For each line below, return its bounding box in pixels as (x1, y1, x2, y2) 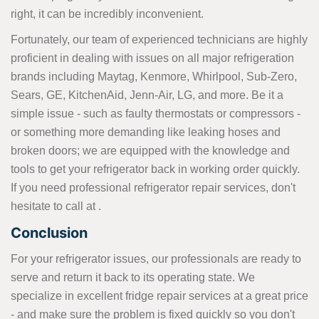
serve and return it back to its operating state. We (11, 271, 255, 284)
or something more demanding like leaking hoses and (11, 126, 281, 139)
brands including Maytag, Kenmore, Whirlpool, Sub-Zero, (11, 70, 297, 83)
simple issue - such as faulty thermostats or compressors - (11, 108, 300, 120)
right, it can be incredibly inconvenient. (11, 8, 204, 21)
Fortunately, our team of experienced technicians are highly (11, 33, 308, 46)
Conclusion (11, 224, 88, 242)
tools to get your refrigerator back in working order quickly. (11, 163, 300, 176)
